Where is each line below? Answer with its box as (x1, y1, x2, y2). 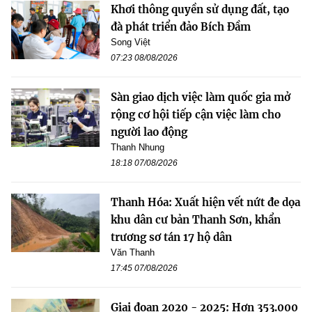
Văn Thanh (111, 247, 155, 258)
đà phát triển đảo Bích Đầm (111, 19, 251, 33)
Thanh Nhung (111, 141, 164, 153)
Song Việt (111, 36, 150, 47)
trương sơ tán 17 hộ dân (111, 230, 232, 244)
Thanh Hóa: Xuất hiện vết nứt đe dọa (111, 195, 300, 209)
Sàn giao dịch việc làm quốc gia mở (111, 90, 290, 104)
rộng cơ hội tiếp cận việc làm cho (111, 107, 281, 121)
